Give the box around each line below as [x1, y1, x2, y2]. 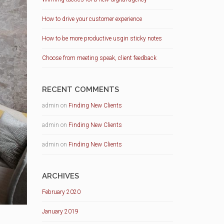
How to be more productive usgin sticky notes [41, 35, 162, 42]
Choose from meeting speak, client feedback [41, 54, 156, 61]
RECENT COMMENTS [41, 85, 119, 94]
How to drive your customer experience [41, 15, 142, 22]
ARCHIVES [41, 171, 79, 180]
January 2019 [41, 208, 78, 215]
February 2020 [41, 188, 80, 195]
